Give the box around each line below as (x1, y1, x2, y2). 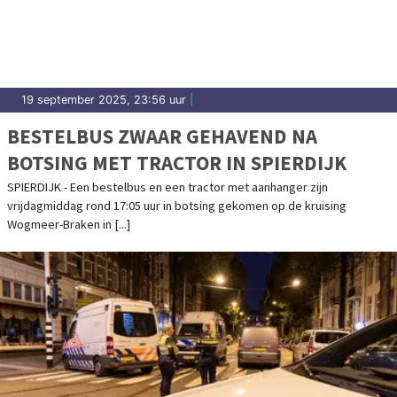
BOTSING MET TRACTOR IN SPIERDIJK (7, 149, 346, 175)
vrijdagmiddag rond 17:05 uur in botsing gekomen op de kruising (7, 197, 346, 214)
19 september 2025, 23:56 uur (21, 92, 186, 106)
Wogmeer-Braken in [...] (7, 215, 130, 232)
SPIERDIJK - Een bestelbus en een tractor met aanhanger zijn (7, 178, 328, 195)
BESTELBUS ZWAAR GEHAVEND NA (7, 122, 317, 149)
